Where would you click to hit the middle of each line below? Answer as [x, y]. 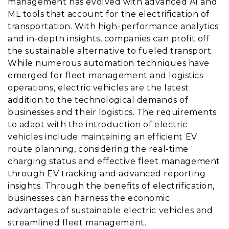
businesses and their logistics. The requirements [112, 112]
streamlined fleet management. [77, 223]
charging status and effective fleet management [114, 161]
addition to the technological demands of [98, 100]
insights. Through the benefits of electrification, [111, 186]
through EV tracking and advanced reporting [107, 174]
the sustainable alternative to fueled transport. [110, 51]
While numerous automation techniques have [109, 63]
